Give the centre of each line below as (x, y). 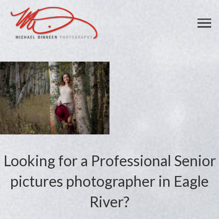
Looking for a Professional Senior (109, 161)
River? (109, 202)
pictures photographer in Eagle (109, 181)
